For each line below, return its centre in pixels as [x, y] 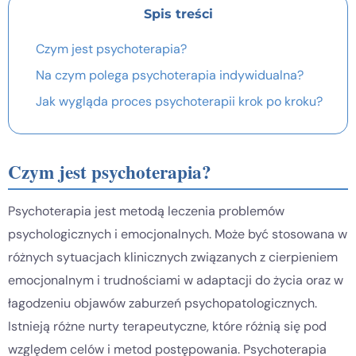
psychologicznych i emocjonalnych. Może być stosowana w [178, 234]
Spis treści [178, 14]
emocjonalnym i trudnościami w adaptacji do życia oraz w [176, 281]
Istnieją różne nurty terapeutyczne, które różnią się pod [167, 327]
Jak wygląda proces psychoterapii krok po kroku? [179, 101]
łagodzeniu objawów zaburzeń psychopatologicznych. [163, 304]
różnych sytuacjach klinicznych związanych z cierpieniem [173, 257]
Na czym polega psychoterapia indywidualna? [170, 75]
